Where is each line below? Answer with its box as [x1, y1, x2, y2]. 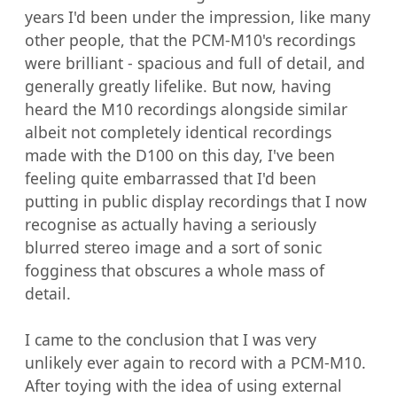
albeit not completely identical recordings [25, 121, 331, 143]
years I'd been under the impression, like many [25, 5, 370, 27]
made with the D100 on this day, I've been [25, 144, 335, 166]
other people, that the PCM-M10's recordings [25, 28, 355, 51]
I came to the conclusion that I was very [25, 328, 316, 350]
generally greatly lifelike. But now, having [25, 74, 331, 97]
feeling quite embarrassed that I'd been [25, 167, 316, 189]
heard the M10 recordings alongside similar [25, 97, 347, 120]
